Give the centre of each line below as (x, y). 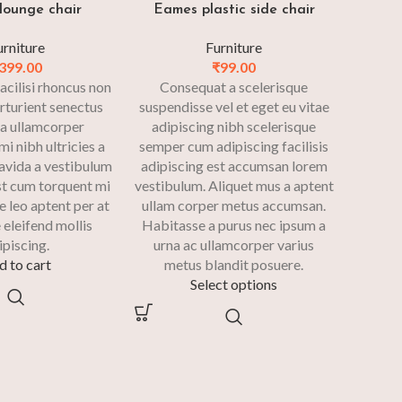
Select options (234, 284)
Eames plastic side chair (234, 10)
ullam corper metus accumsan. (234, 205)
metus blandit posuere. (234, 265)
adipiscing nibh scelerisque (234, 127)
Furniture (234, 48)
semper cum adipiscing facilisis (234, 146)
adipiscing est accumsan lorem (234, 166)
